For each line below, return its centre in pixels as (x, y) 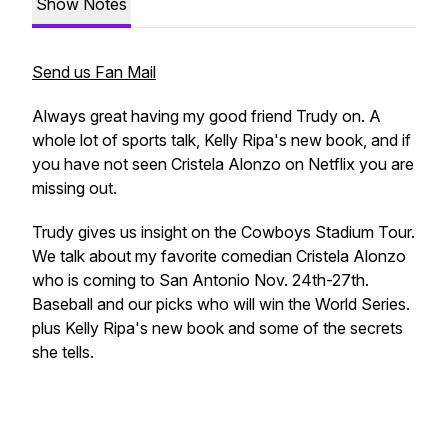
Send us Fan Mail (94, 72)
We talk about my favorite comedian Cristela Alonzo (219, 256)
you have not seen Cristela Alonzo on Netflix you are (223, 164)
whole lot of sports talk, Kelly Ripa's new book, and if (221, 140)
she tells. (63, 352)
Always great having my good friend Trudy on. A (206, 116)
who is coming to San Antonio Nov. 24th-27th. (200, 280)
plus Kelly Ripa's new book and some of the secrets (217, 328)
